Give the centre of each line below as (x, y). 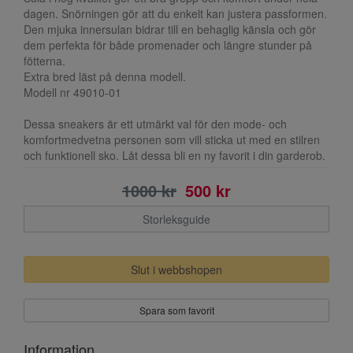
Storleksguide (176, 219)
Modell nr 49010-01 (72, 92)
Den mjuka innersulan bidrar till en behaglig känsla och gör (170, 29)
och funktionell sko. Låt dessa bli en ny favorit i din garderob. (175, 155)
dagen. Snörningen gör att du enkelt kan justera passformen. (175, 13)
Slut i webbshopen (176, 269)
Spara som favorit (176, 310)
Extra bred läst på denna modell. (105, 76)
